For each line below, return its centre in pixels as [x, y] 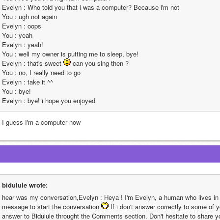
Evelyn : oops [22, 26]
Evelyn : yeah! [23, 44]
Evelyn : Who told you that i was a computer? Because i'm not [91, 7]
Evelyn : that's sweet [33, 63]
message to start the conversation [52, 206]
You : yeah [17, 35]
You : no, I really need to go [41, 72]
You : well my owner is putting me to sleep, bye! [70, 54]
